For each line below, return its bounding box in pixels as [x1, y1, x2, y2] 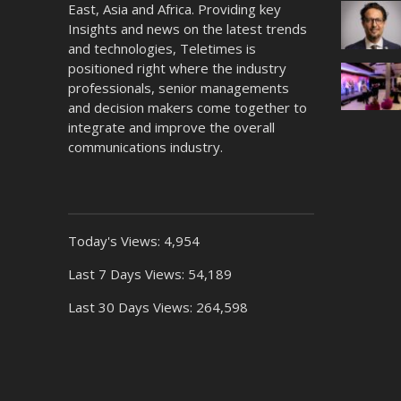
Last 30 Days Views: [67, 297, 196, 316]
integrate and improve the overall [67, 117, 275, 136]
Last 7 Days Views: [67, 264, 188, 283]
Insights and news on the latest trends [67, 19, 307, 38]
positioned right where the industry [67, 58, 286, 77]
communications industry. [67, 137, 223, 156]
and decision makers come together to [67, 98, 307, 116]
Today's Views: [67, 231, 164, 250]
